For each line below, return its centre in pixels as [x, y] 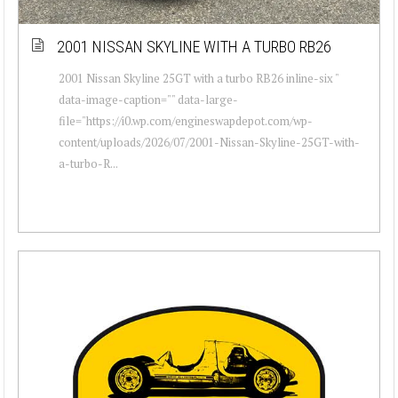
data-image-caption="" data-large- [148, 99]
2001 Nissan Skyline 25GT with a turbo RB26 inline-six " [199, 78]
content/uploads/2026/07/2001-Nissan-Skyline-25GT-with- [209, 142]
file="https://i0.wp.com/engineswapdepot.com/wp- [186, 120]
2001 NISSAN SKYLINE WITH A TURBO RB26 [194, 46]
